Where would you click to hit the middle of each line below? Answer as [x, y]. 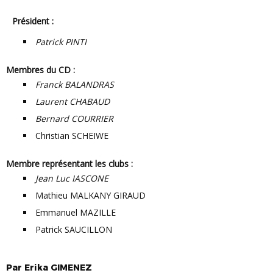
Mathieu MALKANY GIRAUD [90, 196]
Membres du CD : [44, 70]
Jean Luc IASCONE [72, 179]
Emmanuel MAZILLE [76, 213]
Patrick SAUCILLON [74, 230]
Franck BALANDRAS [75, 85]
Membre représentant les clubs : [73, 164]
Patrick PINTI [61, 42]
